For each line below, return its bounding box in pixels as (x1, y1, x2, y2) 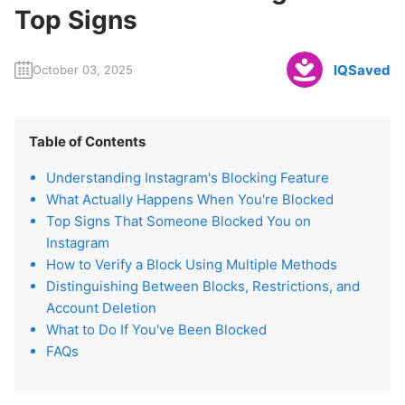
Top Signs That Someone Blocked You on (46, 212, 311, 230)
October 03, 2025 (33, 62, 133, 77)
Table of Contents (29, 133, 146, 150)
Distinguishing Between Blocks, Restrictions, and (46, 278, 360, 295)
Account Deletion (46, 299, 156, 316)
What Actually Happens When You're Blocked (46, 191, 334, 208)
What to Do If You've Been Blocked (46, 321, 267, 338)
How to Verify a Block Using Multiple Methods (46, 256, 337, 273)
